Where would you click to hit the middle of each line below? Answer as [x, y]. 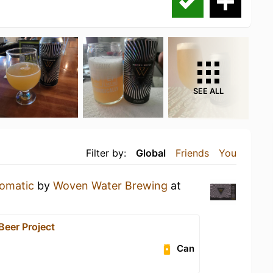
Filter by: [106, 153]
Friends [192, 153]
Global [151, 153]
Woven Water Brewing [110, 186]
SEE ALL [208, 91]
